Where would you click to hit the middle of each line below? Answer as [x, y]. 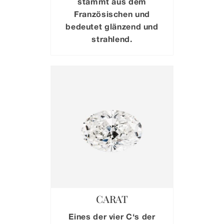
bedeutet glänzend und [112, 26]
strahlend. [112, 38]
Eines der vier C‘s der [112, 216]
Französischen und [112, 13]
